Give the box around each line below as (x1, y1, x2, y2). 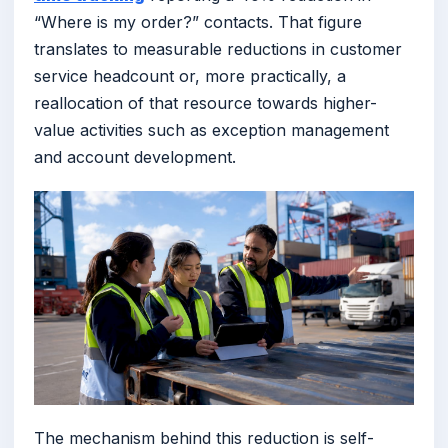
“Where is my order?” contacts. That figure (34, 12, 362, 33)
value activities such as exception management (34, 120, 389, 141)
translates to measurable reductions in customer (34, 39, 402, 60)
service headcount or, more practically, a (34, 66, 346, 87)
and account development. (34, 147, 236, 168)
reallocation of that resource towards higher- (34, 93, 377, 114)
